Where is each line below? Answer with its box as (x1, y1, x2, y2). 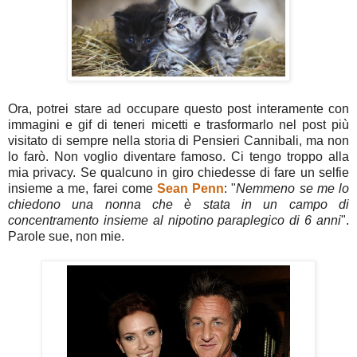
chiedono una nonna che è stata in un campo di (8, 197, 349, 211)
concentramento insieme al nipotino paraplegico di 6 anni (8, 213, 341, 227)
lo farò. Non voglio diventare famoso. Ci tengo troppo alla (8, 149, 349, 163)
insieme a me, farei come (8, 181, 157, 195)
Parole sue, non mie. (8, 229, 124, 243)
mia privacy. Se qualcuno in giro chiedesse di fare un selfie (8, 165, 349, 179)
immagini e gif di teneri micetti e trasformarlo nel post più (8, 117, 349, 131)
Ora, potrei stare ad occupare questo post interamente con (8, 101, 349, 116)
